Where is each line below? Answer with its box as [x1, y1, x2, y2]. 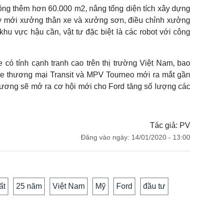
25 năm [16, 182, 42, 190]
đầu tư [143, 182, 165, 190]
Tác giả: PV [150, 121, 191, 129]
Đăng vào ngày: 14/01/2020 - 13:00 [81, 133, 191, 141]
